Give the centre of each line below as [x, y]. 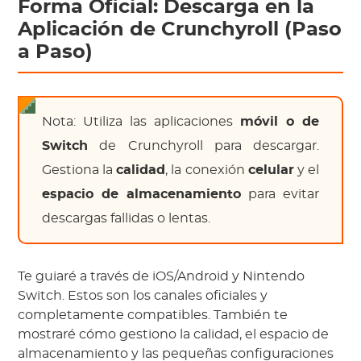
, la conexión [207, 170]
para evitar [280, 195]
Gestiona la [79, 170]
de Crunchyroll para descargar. [203, 146]
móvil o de [279, 122]
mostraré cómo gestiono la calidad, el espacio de [174, 335]
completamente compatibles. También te [153, 315]
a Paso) [56, 53]
